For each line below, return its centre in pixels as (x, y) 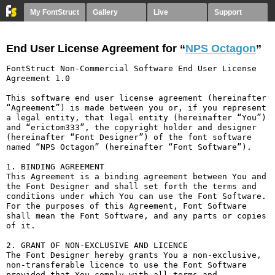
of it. (21, 226)
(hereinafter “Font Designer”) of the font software (129, 137)
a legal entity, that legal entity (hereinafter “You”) (136, 118)
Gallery (105, 12)
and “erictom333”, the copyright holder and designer (131, 127)
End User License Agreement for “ (96, 48)
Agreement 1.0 (38, 78)
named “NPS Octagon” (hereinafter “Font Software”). (129, 147)
